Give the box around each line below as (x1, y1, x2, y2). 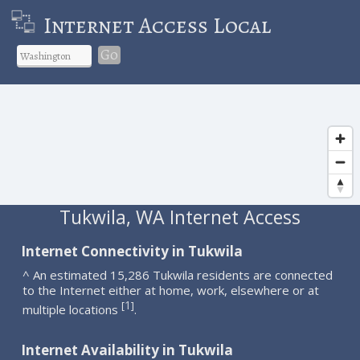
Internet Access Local (43, 10, 271, 41)
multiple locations (22, 301, 122, 317)
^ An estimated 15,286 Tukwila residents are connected (22, 266, 333, 283)
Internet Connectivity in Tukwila (21, 241, 243, 260)
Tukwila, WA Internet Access (59, 203, 301, 230)
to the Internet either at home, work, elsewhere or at (22, 281, 320, 298)
